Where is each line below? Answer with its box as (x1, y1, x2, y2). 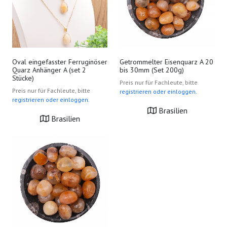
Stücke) (12, 73, 34, 83)
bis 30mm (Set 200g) (120, 65, 184, 74)
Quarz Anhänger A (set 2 (12, 65, 86, 74)
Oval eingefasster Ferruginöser (12, 57, 107, 66)
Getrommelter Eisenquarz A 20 (120, 57, 213, 66)
